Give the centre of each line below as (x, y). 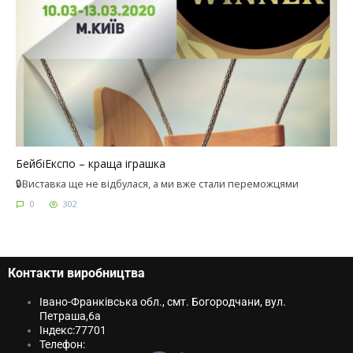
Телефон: (63, 345)
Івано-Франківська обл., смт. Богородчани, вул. (163, 302)
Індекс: (57, 331)
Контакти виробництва (76, 273)
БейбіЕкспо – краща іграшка (91, 164)
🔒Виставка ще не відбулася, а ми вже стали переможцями (157, 184)
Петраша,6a (70, 316)
